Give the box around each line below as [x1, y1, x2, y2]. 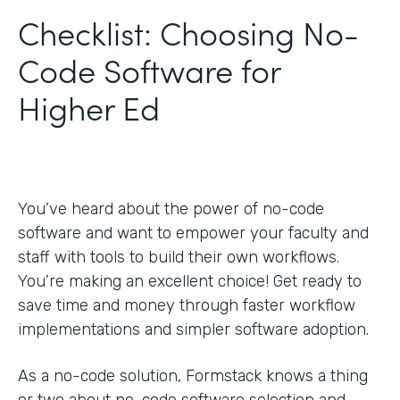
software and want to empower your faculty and [18, 222, 369, 243]
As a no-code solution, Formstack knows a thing [18, 365, 368, 386]
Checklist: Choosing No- [18, 8, 359, 54]
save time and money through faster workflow [18, 295, 355, 315]
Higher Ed [18, 83, 160, 129]
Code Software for [18, 46, 280, 92]
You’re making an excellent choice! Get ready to [18, 271, 362, 291]
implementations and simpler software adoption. [18, 319, 369, 339]
